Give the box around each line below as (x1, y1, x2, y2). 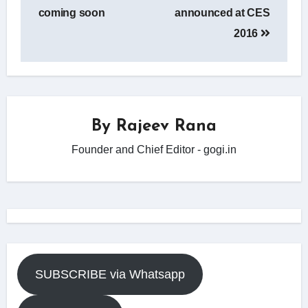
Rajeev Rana (116, 118, 217, 135)
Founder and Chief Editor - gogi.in (71, 143, 236, 155)
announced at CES (175, 6, 270, 19)
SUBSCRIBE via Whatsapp (34, 267, 185, 281)
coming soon (38, 6, 105, 19)
